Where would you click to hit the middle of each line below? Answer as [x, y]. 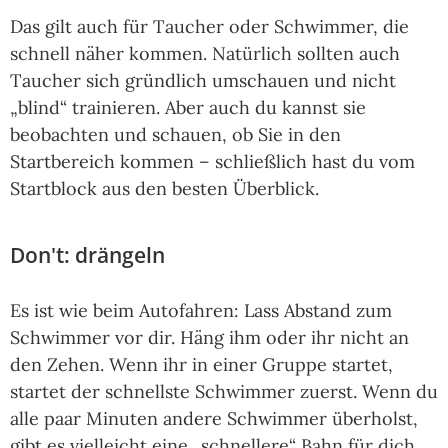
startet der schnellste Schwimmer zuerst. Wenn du [224, 392]
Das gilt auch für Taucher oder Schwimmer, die [209, 27]
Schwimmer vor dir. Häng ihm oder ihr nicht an [209, 338]
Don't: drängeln [87, 255]
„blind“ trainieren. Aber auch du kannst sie [188, 108]
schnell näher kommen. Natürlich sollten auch [205, 54]
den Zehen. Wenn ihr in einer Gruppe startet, [201, 365]
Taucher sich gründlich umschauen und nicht [203, 81]
